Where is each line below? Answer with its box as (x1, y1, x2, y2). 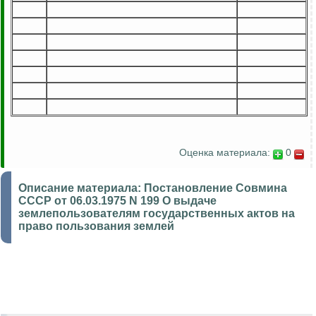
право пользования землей (18, 220, 174, 233)
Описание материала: (18, 182, 144, 195)
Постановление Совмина (144, 182, 287, 195)
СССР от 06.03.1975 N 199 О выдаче (18, 195, 217, 207)
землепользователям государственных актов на (18, 207, 295, 220)
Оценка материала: (179, 147, 270, 159)
